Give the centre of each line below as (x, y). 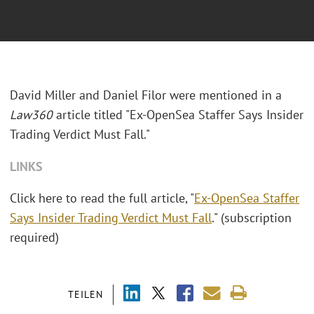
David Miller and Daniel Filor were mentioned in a (146, 95)
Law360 (33, 115)
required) (34, 238)
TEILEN (85, 294)
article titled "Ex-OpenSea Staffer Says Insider (180, 115)
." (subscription (252, 218)
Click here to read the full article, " (102, 198)
